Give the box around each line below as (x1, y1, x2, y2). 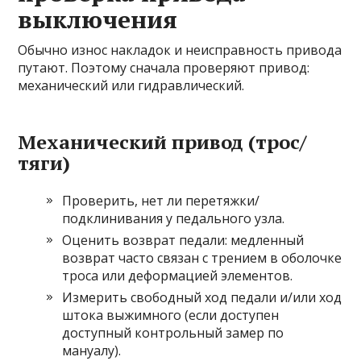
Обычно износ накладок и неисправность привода (18, 41, 342, 60)
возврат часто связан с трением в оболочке (62, 249, 342, 268)
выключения (18, 3, 178, 36)
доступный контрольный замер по (62, 324, 284, 342)
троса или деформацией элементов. (62, 267, 293, 285)
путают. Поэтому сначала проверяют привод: (18, 59, 310, 77)
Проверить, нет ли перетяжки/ (62, 192, 260, 210)
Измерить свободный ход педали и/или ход (62, 288, 342, 307)
